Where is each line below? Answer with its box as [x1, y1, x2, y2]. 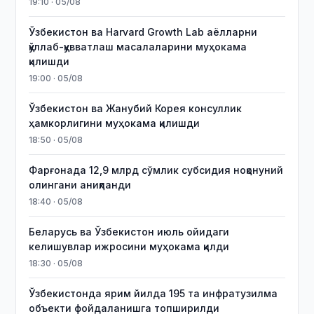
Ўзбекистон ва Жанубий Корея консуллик [29, 102, 243, 114]
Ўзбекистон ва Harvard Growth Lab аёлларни [29, 26, 258, 38]
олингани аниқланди [29, 179, 132, 191]
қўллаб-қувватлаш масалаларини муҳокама [29, 41, 247, 53]
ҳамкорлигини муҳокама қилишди [29, 117, 200, 129]
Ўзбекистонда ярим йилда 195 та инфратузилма [29, 287, 278, 299]
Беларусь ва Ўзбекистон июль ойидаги [29, 226, 230, 238]
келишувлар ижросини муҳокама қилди [29, 240, 230, 252]
